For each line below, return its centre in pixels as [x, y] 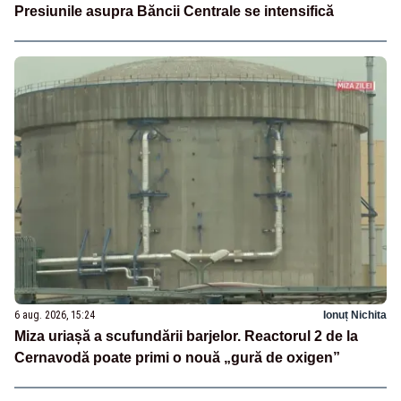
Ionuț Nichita [355, 315]
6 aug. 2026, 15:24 [55, 315]
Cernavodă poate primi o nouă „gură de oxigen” [177, 357]
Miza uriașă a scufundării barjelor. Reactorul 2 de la [186, 336]
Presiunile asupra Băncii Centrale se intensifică [174, 11]
